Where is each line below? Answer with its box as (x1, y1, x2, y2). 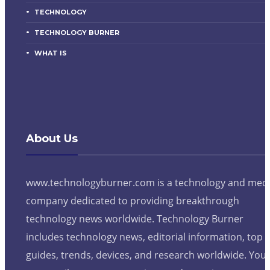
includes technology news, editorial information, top (26, 230, 263, 244)
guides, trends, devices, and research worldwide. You (26, 248, 266, 262)
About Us (26, 132, 78, 146)
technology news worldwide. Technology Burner (26, 212, 243, 226)
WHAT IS (34, 49, 67, 58)
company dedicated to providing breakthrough (26, 194, 239, 208)
